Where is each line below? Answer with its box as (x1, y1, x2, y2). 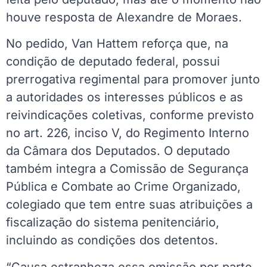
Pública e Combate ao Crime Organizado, (6, 179, 241, 194)
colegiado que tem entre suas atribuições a (6, 197, 253, 212)
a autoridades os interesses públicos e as (6, 90, 243, 105)
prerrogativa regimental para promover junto (6, 72, 260, 87)
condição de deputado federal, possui (6, 54, 220, 69)
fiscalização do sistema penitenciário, (6, 215, 219, 230)
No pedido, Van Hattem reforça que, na (6, 36, 228, 51)
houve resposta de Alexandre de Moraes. (6, 10, 242, 25)
